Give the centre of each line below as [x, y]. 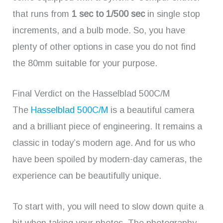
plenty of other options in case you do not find [104, 47]
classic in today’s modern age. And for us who [104, 143]
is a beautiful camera [151, 110]
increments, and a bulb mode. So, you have [99, 30]
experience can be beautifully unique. [87, 176]
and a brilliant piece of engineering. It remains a [107, 127]
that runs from [42, 14]
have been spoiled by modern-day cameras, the [107, 160]
